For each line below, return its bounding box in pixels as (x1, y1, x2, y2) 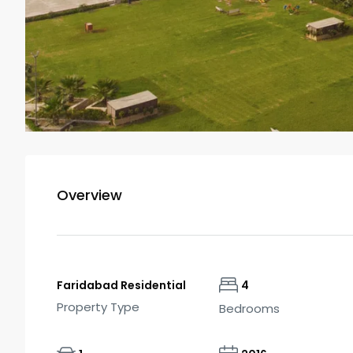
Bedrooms (219, 300, 280, 318)
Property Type (57, 299, 139, 316)
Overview (57, 185, 122, 206)
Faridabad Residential (57, 277, 186, 294)
